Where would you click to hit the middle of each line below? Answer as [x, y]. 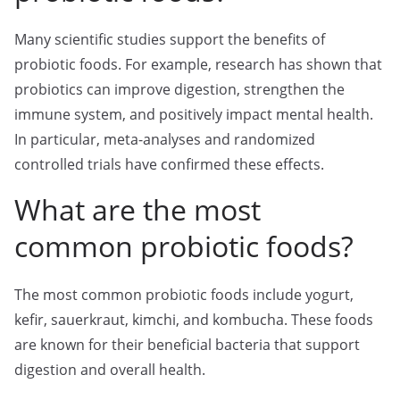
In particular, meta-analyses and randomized [165, 139]
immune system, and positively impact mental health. [194, 114]
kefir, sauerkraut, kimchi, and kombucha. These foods [194, 320]
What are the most [137, 209]
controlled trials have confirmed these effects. [169, 164]
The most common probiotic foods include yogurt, [184, 295]
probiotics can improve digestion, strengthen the [179, 89]
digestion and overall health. [110, 370]
